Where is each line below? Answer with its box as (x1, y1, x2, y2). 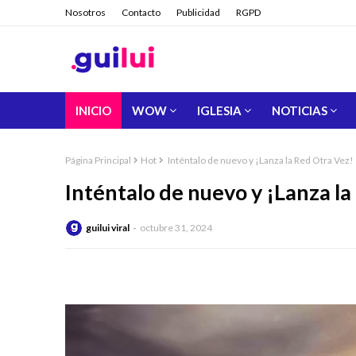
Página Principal (65, 154, 131, 166)
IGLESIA (197, 103, 242, 118)
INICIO (75, 103, 111, 118)
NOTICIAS (272, 103, 327, 118)
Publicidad (176, 6, 220, 18)
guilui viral (86, 222, 130, 234)
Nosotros (65, 6, 106, 18)
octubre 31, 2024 (140, 222, 212, 234)
